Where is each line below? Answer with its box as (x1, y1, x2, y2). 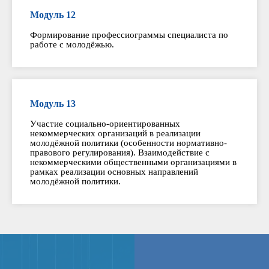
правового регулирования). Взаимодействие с (30, 148, 210, 158)
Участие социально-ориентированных (30, 119, 180, 129)
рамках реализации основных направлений (30, 167, 198, 177)
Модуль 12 (30, 10, 76, 20)
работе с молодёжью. (30, 40, 114, 50)
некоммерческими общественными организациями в (30, 157, 237, 168)
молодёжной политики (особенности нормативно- (30, 138, 227, 148)
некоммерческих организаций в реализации (30, 128, 201, 139)
